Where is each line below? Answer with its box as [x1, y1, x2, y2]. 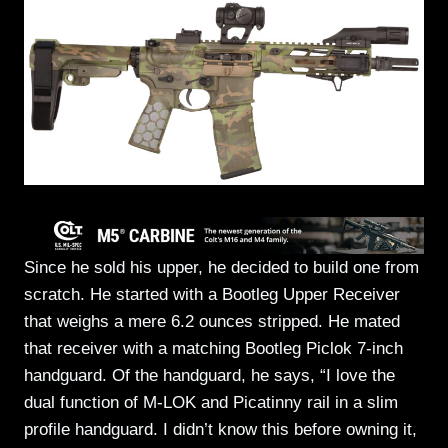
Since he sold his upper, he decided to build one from [24, 258, 419, 278]
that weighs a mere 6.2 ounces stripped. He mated [24, 312, 400, 332]
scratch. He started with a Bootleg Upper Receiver [24, 285, 400, 305]
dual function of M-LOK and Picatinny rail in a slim [24, 393, 398, 413]
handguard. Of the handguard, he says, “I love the [24, 366, 395, 386]
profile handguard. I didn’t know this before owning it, [24, 420, 417, 440]
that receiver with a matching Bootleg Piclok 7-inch [24, 339, 403, 359]
